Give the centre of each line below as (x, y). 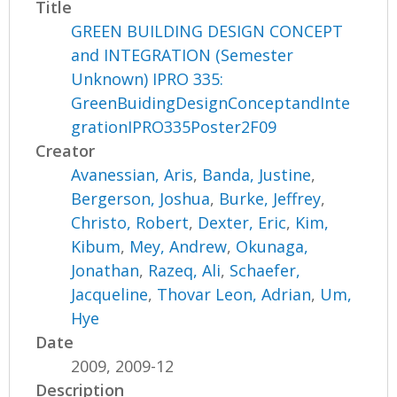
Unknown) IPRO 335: (148, 79)
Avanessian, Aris (132, 175)
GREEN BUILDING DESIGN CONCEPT (207, 31)
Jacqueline (110, 295)
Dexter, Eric (242, 223)
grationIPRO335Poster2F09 (174, 127)
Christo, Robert (130, 223)
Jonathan (105, 271)
